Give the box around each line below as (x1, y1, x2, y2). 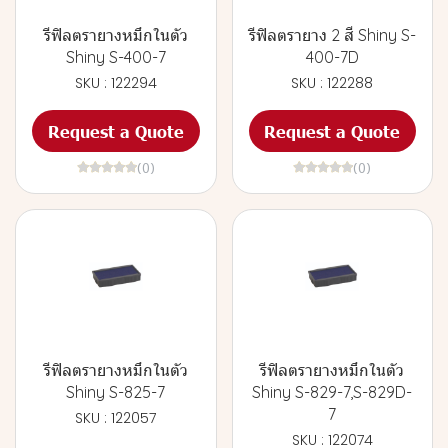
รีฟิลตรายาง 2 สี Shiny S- (248, 25, 416, 45)
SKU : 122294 (74, 73, 157, 93)
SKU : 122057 (75, 408, 157, 428)
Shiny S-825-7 (66, 382, 166, 402)
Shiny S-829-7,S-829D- (252, 382, 413, 402)
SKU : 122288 (291, 73, 374, 93)
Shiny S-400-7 (65, 47, 166, 67)
